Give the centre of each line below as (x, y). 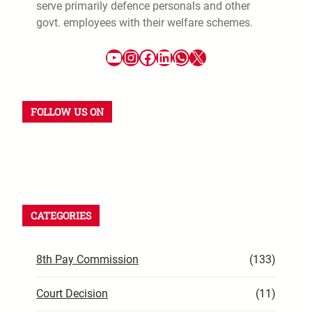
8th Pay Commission (87, 259)
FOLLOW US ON (67, 111)
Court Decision (72, 293)
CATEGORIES (61, 215)
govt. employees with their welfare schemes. (145, 22)
